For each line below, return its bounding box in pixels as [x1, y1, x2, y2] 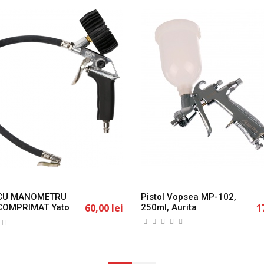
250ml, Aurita [141, 202, 197, 213]
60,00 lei [85, 201, 123, 214]
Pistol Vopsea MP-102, [141, 191, 236, 202]
